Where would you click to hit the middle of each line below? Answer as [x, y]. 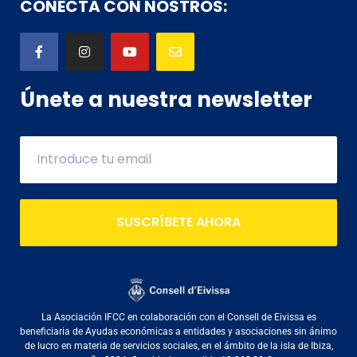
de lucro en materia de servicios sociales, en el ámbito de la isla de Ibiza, [178, 345]
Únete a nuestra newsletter [166, 99]
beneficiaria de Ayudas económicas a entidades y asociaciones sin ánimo [178, 331]
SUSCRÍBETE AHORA [178, 222]
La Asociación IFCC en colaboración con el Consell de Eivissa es [178, 317]
